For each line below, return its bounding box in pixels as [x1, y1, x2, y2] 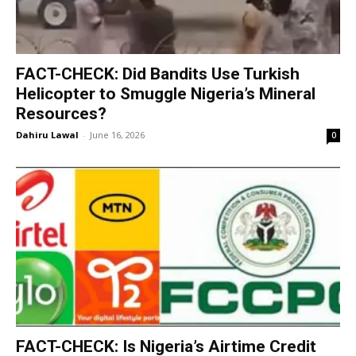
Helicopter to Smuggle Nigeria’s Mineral [16, 83, 315, 103]
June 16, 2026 [90, 128, 145, 141]
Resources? [16, 103, 106, 123]
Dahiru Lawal [16, 128, 79, 141]
